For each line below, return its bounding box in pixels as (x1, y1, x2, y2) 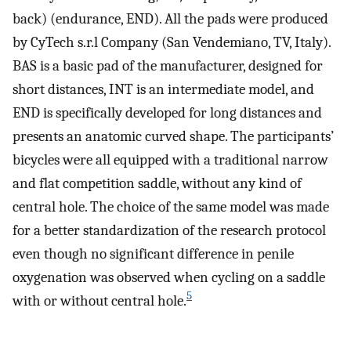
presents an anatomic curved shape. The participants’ (13, 127, 334, 145)
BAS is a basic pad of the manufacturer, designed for (13, 56, 323, 74)
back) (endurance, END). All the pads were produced (13, 9, 328, 27)
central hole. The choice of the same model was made (13, 197, 329, 215)
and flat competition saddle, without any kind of (13, 174, 302, 192)
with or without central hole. (13, 291, 186, 309)
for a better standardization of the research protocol (13, 221, 326, 239)
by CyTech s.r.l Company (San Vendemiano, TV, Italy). (13, 33, 331, 51)
